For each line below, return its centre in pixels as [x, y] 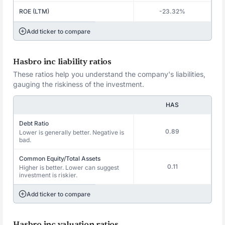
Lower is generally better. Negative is [72, 132]
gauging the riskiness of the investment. [79, 84]
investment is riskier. [48, 175]
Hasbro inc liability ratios [62, 62]
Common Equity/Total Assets [60, 158]
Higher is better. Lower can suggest [69, 167]
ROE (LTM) [34, 11]
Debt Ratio [34, 123]
